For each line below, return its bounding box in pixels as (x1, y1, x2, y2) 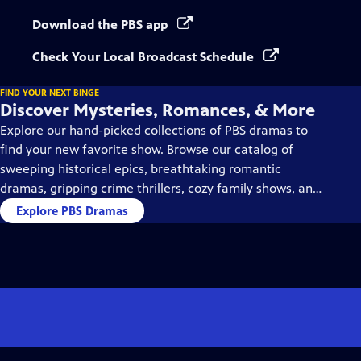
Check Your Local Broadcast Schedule (32, 49, 257, 64)
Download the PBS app (32, 17, 171, 32)
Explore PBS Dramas (16, 203, 128, 218)
